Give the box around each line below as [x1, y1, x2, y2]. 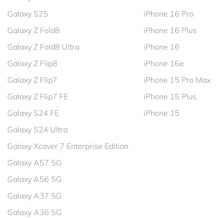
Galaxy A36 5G [7, 207, 62, 217]
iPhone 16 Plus [144, 25, 197, 35]
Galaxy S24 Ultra [7, 125, 68, 134]
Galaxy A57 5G [7, 158, 62, 167]
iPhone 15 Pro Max [144, 75, 211, 85]
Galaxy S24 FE [7, 108, 59, 118]
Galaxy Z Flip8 [7, 58, 57, 68]
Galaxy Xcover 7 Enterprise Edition [7, 141, 128, 151]
